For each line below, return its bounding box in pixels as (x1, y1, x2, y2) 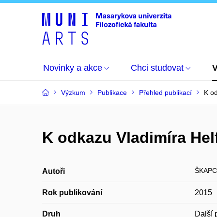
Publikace (97, 89, 127, 96)
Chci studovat (131, 63, 184, 73)
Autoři (42, 167, 65, 175)
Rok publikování (42, 188, 102, 197)
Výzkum (61, 89, 85, 96)
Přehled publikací (139, 89, 192, 96)
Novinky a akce (43, 63, 102, 73)
